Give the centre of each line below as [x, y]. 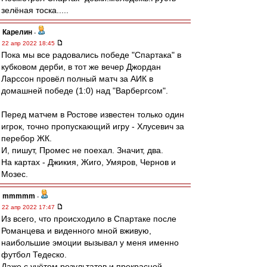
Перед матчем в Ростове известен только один [93, 114]
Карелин [17, 32]
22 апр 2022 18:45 [29, 43]
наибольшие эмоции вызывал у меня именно [90, 243]
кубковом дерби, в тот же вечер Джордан [81, 67]
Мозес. [15, 174]
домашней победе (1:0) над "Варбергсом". [85, 91]
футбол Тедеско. [34, 254]
